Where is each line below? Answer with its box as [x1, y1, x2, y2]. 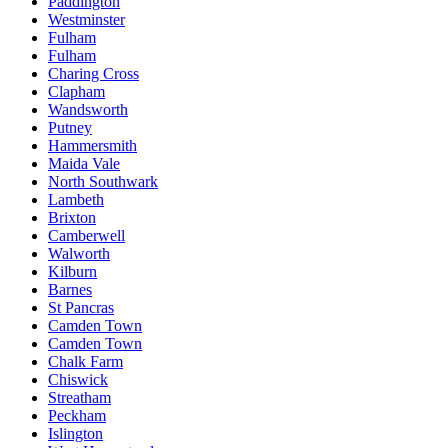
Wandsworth [48, 100, 128, 118]
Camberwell [48, 226, 125, 244]
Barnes [48, 280, 92, 298]
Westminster [48, 10, 125, 28]
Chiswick [48, 370, 108, 388]
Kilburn [48, 262, 97, 280]
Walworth [48, 244, 110, 262]
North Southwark [48, 172, 158, 190]
